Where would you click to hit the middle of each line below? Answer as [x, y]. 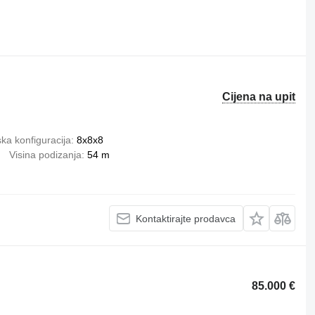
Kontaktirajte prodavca [186, 218]
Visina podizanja [45, 155]
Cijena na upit [259, 97]
